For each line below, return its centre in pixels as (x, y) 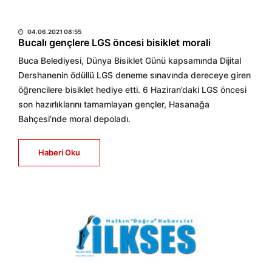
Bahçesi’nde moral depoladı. (74, 119)
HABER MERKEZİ (56, 17)
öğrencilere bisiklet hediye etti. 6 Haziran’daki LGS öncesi (132, 90)
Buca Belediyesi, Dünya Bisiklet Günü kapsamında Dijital (130, 60)
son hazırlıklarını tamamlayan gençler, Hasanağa (114, 104)
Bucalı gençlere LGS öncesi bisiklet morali (114, 42)
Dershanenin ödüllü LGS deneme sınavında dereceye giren (134, 75)
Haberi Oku (59, 152)
